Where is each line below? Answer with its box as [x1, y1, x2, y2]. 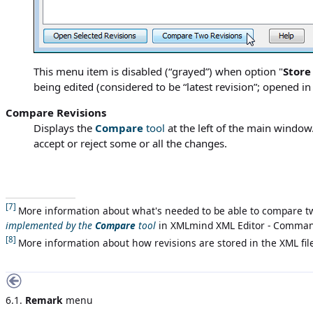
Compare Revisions [6, 105, 106, 119]
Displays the [34, 121, 95, 135]
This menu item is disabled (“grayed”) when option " [34, 64, 283, 78]
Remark [25, 293, 63, 307]
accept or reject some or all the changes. [34, 136, 227, 150]
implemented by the [6, 219, 95, 233]
